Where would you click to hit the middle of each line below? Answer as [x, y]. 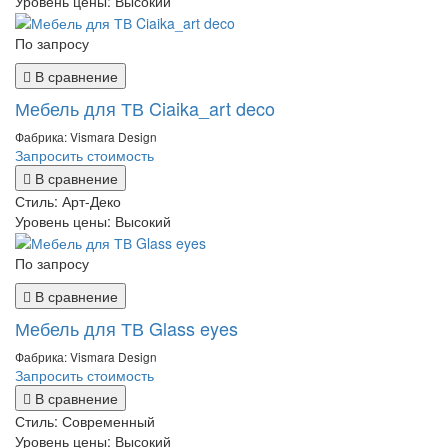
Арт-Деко [91, 200]
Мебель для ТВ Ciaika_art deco [145, 107]
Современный [108, 421]
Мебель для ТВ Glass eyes [126, 328]
